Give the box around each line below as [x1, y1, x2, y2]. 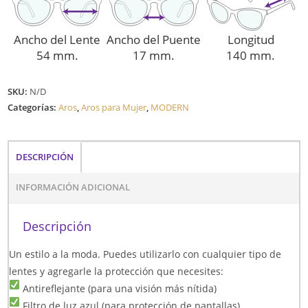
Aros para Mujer [81, 101, 147, 114]
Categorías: [8, 101, 59, 114]
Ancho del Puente [107, 32, 201, 48]
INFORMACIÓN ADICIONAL [16, 181, 131, 194]
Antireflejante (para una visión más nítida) [20, 282, 217, 296]
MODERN [151, 101, 190, 114]
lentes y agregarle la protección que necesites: [9, 265, 224, 278]
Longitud [227, 32, 274, 48]
